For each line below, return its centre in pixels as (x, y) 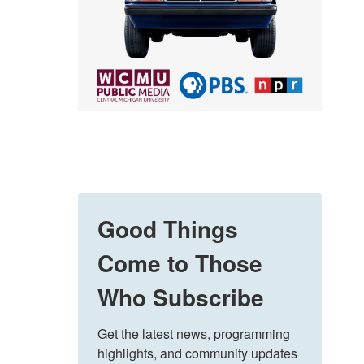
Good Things (168, 229)
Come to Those (180, 263)
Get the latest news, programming (194, 334)
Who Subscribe (181, 297)
